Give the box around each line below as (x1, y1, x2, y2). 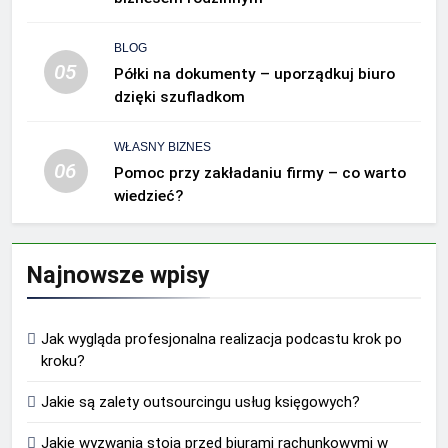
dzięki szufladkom (113, 88, 245, 107)
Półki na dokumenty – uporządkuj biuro (113, 65, 395, 84)
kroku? (41, 352, 85, 371)
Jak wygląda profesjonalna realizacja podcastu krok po (41, 330, 402, 349)
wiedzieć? (113, 187, 183, 206)
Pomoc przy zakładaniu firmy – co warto (113, 164, 406, 183)
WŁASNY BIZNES (113, 140, 211, 155)
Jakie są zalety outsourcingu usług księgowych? (41, 393, 360, 412)
